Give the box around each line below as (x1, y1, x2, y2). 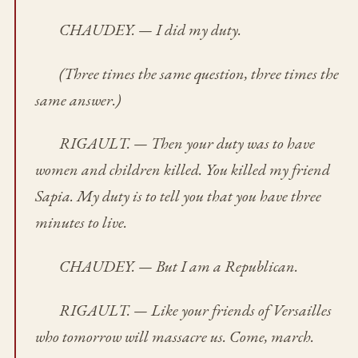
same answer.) (34, 89, 121, 110)
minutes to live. (34, 212, 127, 233)
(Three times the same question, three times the (58, 62, 339, 84)
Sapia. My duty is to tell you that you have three (34, 185, 321, 207)
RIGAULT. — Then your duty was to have (58, 133, 315, 154)
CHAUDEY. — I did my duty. (58, 18, 241, 40)
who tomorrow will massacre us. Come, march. (34, 326, 314, 348)
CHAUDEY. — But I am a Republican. (58, 256, 298, 277)
